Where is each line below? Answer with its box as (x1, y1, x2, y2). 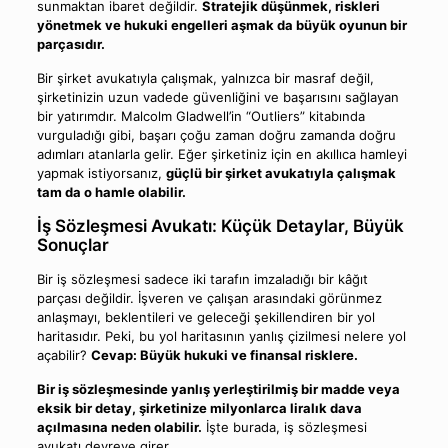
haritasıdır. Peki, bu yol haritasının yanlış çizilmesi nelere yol (36, 327, 406, 344)
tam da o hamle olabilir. (36, 183, 186, 200)
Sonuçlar (36, 234, 109, 255)
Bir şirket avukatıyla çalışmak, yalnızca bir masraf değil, (36, 69, 374, 86)
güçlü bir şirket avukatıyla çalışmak (165, 164, 396, 181)
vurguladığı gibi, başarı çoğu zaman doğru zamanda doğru (36, 126, 396, 143)
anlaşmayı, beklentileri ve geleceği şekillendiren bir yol (36, 308, 375, 325)
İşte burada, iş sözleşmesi (201, 418, 367, 435)
